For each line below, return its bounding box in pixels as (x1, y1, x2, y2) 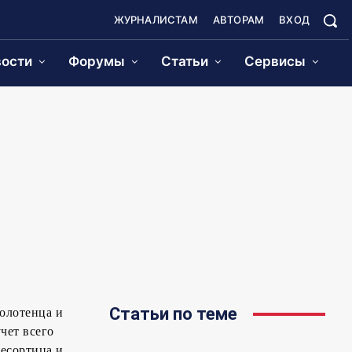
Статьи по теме (109, 304, 238, 324)
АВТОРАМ (212, 13, 265, 26)
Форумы (68, 53, 125, 69)
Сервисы (244, 53, 306, 69)
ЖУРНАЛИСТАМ (113, 13, 198, 26)
